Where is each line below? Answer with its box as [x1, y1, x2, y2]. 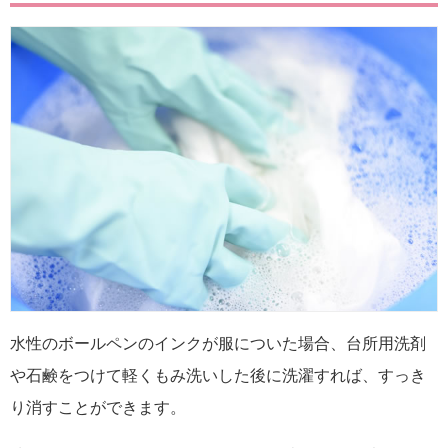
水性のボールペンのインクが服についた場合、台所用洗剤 [10, 335, 426, 353]
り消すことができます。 [10, 399, 186, 417]
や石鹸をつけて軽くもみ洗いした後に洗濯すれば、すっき [10, 367, 426, 385]
